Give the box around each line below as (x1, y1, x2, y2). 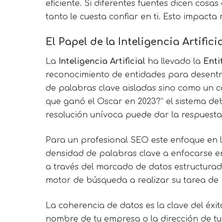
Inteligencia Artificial (58, 57, 145, 66)
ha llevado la (145, 57, 203, 66)
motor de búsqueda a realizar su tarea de (46, 176, 221, 185)
